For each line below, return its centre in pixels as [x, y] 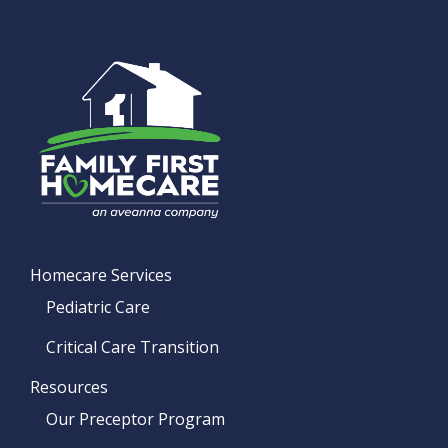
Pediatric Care [98, 306]
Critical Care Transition [132, 346]
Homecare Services [101, 274]
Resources [69, 386]
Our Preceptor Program [135, 418]
